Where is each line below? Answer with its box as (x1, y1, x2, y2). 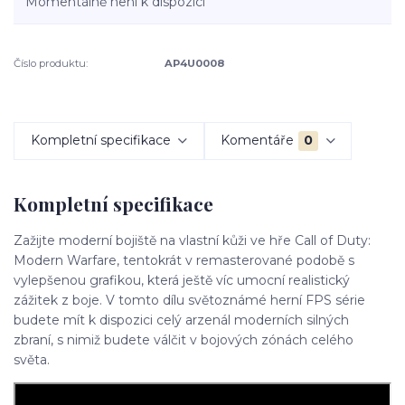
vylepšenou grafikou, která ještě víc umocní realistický (14, 272, 350, 289)
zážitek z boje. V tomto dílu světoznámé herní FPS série (14, 292, 365, 309)
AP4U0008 (165, 57, 225, 71)
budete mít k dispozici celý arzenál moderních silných (14, 312, 349, 329)
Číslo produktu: (14, 57, 88, 71)
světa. (14, 352, 50, 369)
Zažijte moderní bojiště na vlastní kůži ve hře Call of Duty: (14, 232, 371, 250)
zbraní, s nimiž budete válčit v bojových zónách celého (14, 332, 353, 349)
